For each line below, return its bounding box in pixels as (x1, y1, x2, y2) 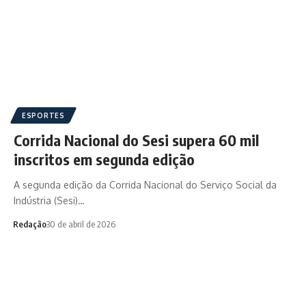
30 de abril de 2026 (46, 218, 115, 229)
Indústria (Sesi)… (14, 194, 85, 206)
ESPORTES (22, 111, 65, 120)
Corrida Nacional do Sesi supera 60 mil (14, 130, 259, 150)
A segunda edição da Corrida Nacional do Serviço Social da (14, 178, 277, 191)
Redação (12, 218, 46, 229)
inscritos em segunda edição (14, 149, 195, 169)
